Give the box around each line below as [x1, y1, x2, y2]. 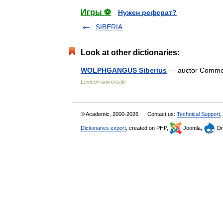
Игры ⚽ [81, 8, 111, 16]
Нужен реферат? [118, 8, 177, 16]
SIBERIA [96, 23, 122, 31]
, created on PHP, [126, 125, 170, 131]
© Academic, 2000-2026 [81, 111, 140, 117]
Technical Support [177, 111, 220, 117]
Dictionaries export [81, 125, 126, 131]
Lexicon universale [81, 79, 126, 85]
